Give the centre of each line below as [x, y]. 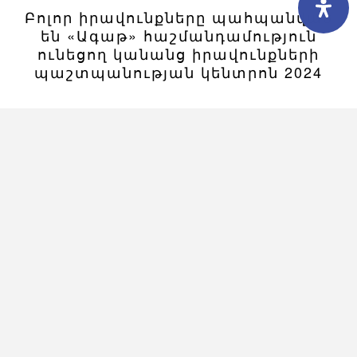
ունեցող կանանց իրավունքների [178, 54]
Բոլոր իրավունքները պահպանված [178, 17]
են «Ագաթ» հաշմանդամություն [178, 35]
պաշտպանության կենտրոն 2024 [178, 72]
